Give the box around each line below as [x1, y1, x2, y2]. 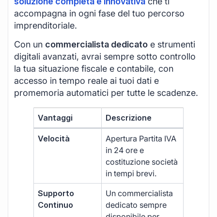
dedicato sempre [106, 200, 167, 210]
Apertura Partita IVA [106, 134, 177, 144]
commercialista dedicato [45, 39, 148, 50]
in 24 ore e [106, 145, 144, 155]
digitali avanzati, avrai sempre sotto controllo [14, 51, 196, 62]
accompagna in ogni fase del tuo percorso [14, 8, 185, 18]
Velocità [38, 134, 70, 144]
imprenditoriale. [14, 20, 77, 31]
